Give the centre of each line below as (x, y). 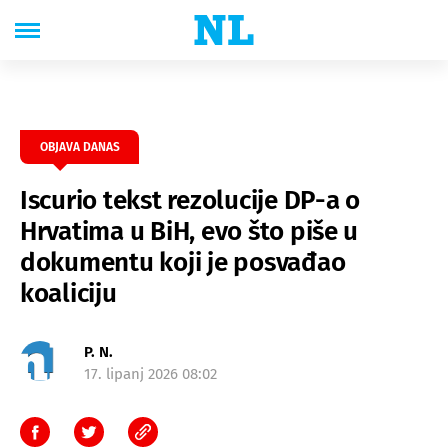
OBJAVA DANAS (79, 147)
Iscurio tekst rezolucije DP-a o (190, 200)
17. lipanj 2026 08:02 (150, 374)
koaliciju (68, 293)
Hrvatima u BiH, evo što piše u (189, 231)
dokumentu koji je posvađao (183, 262)
